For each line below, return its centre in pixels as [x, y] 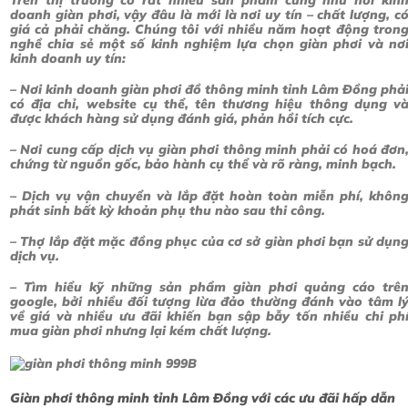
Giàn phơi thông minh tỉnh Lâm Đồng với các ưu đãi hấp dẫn [203, 398]
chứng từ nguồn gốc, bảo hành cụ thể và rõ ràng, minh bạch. [203, 164]
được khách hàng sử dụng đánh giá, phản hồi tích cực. [182, 119]
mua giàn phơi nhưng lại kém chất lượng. [141, 331]
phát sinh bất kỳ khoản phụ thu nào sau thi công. [168, 210]
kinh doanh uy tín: [68, 59]
